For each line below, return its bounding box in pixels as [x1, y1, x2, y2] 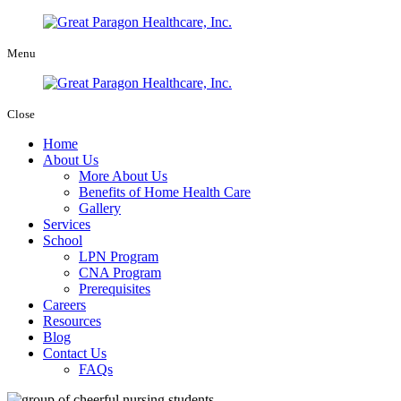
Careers [43, 297, 86, 312]
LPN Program [79, 249, 158, 264]
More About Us [79, 168, 167, 183]
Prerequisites [79, 281, 150, 296]
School [43, 233, 82, 248]
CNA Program [79, 265, 161, 280]
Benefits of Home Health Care [79, 184, 251, 200]
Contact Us [43, 346, 107, 361]
